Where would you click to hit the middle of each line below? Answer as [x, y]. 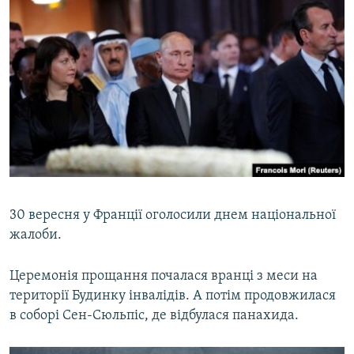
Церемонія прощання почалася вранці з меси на [164, 277]
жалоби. [36, 235]
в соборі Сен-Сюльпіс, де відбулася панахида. [154, 316]
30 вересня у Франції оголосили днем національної [173, 216]
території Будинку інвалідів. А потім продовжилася [173, 296]
